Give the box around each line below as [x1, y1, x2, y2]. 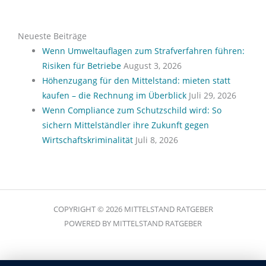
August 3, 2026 [123, 60, 182, 72]
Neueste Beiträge [18, 30, 87, 42]
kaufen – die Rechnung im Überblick [42, 90, 187, 102]
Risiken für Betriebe [42, 60, 122, 72]
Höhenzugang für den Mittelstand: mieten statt [42, 75, 231, 87]
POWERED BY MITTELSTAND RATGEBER [64, 217, 202, 229]
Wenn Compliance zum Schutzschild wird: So [42, 104, 222, 116]
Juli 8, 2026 [135, 134, 179, 146]
